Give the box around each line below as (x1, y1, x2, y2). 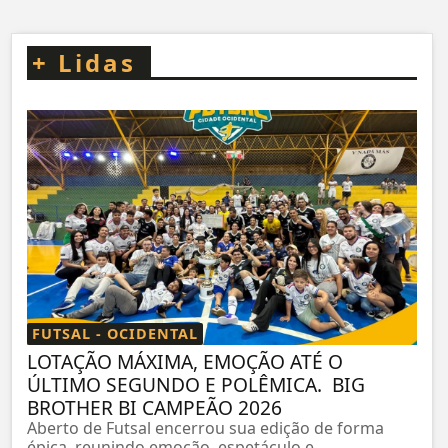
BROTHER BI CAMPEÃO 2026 (27, 393, 282, 421)
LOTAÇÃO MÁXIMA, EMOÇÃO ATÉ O (27, 347, 343, 375)
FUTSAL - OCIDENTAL (32, 323, 198, 343)
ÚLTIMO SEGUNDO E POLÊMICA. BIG (27, 370, 365, 398)
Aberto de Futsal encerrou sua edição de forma (27, 416, 384, 439)
